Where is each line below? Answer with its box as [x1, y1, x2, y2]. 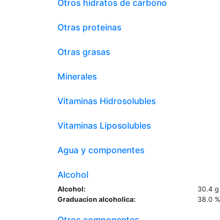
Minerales [57, 71, 97, 82]
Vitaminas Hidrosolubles [57, 96, 156, 106]
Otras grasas [57, 47, 110, 57]
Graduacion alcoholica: [57, 195, 136, 203]
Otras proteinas [57, 22, 121, 32]
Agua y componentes [57, 145, 144, 155]
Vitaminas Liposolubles [57, 120, 151, 131]
